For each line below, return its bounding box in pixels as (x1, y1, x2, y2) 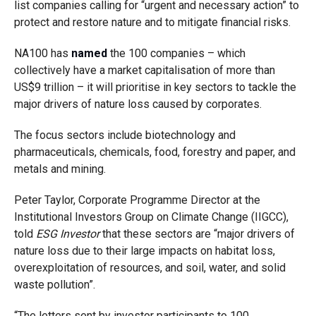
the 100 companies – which (107, 47, 245, 60)
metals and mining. (13, 162, 106, 176)
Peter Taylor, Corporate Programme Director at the (13, 193, 260, 207)
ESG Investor (35, 227, 99, 241)
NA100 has (13, 47, 71, 60)
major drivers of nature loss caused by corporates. (13, 97, 262, 111)
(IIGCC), (248, 210, 288, 224)
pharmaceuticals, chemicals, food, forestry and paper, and (13, 145, 296, 159)
